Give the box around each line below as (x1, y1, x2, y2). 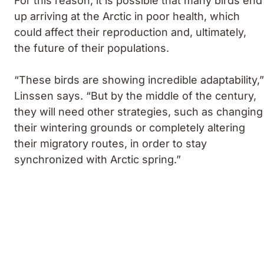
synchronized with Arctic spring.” (14, 153, 181, 166)
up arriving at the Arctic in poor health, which (14, 9, 240, 22)
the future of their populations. (14, 41, 169, 54)
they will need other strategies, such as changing (14, 105, 263, 118)
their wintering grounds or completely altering (14, 121, 245, 134)
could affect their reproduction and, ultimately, (14, 25, 246, 38)
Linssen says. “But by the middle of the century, (14, 89, 256, 102)
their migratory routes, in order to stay (14, 137, 207, 150)
